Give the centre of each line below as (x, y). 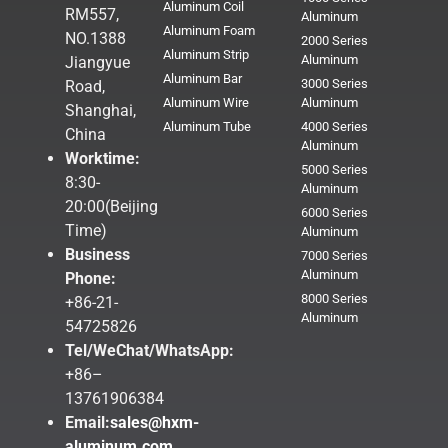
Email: (87, 423)
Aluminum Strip (205, 54)
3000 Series (334, 83)
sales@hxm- (154, 423)
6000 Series (334, 212)
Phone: (90, 279)
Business (97, 255)
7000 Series (334, 255)
